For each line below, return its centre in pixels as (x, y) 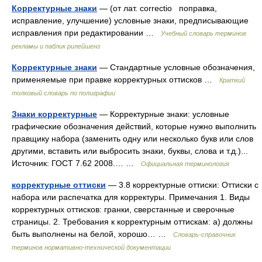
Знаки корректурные (54, 114)
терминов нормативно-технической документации (91, 247)
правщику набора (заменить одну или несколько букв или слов (132, 139)
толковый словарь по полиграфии (63, 93)
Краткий (232, 80)
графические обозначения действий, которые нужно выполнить (134, 126)
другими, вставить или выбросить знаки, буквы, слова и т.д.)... (130, 151)
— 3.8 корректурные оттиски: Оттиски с (182, 185)
